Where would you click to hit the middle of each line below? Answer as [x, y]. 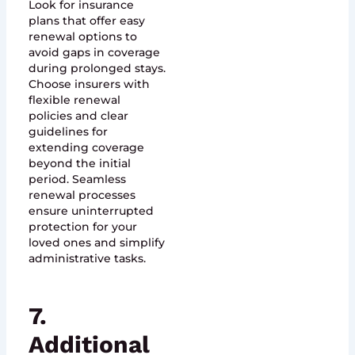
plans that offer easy [86, 21]
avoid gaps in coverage [94, 53]
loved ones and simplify [96, 243]
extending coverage [86, 148]
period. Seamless [77, 179]
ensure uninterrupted [91, 211]
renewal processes [82, 195]
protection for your [82, 227]
